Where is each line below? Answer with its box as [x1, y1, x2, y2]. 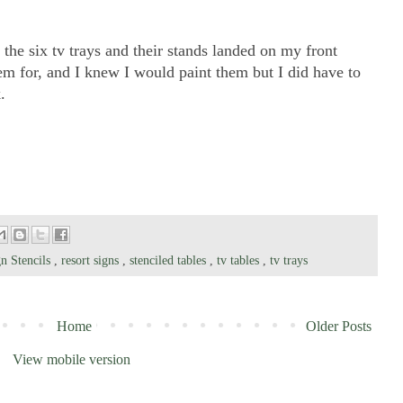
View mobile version [12, 352, 130, 368]
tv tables [217, 253, 263, 268]
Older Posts [306, 318, 372, 335]
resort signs [61, 253, 122, 268]
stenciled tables [130, 253, 210, 268]
